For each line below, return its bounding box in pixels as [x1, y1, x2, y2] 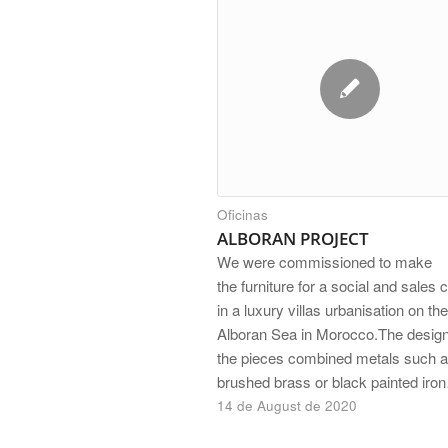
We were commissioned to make [217, 251, 432, 273]
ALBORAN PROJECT [217, 227, 369, 251]
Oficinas [217, 205, 268, 225]
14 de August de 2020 [217, 396, 357, 416]
